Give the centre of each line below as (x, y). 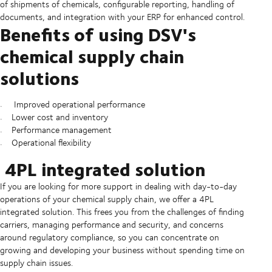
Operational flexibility (51, 143)
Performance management (61, 130)
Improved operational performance (78, 104)
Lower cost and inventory (59, 117)
